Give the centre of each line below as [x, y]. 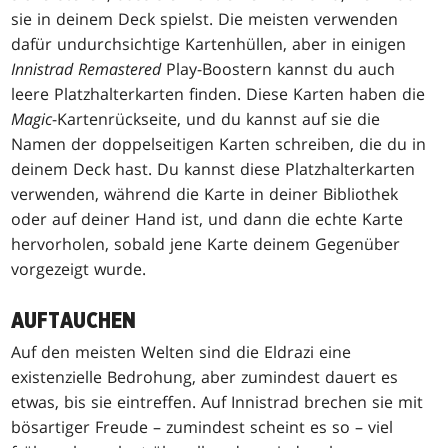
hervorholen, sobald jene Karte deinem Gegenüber [206, 243]
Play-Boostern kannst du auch [278, 68]
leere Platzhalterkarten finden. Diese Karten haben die [218, 93]
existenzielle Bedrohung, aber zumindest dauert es [205, 376]
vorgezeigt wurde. [79, 268]
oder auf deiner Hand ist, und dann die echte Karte [207, 218]
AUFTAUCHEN [74, 320]
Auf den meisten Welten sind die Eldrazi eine [181, 351]
